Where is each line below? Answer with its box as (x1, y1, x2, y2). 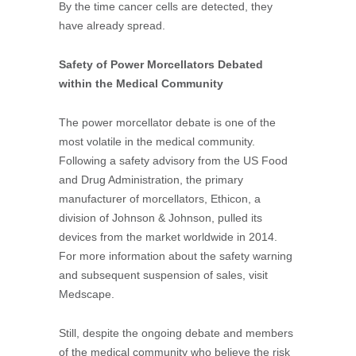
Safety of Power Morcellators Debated (59, 58, 263, 71)
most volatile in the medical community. (59, 135, 255, 148)
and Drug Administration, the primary (59, 173, 243, 186)
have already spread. (59, 19, 165, 32)
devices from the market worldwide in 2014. (59, 230, 277, 243)
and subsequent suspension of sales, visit (59, 269, 268, 281)
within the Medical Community (59, 77, 223, 90)
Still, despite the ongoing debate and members (59, 327, 293, 339)
